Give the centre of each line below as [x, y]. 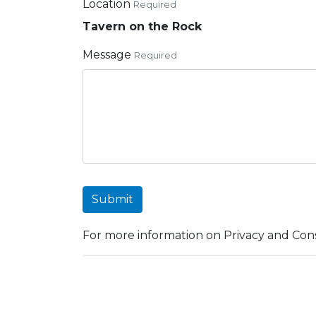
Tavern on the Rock [142, 26]
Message [107, 55]
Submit [113, 199]
